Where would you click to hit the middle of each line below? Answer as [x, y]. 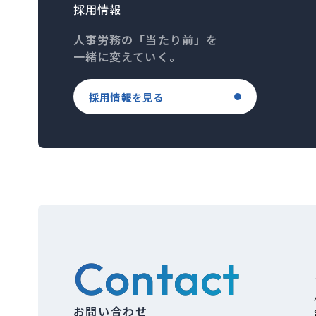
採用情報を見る [126, 97]
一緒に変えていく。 [127, 56]
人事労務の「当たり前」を [146, 39]
